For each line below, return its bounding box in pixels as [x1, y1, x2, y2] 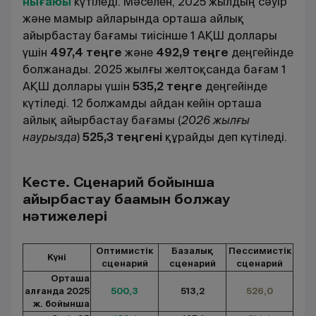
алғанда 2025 [25, 284, 90, 297]
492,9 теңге [156, 44, 231, 60]
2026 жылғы [181, 112, 250, 128]
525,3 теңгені [83, 129, 165, 145]
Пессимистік [228, 244, 291, 257]
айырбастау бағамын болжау [23, 190, 230, 207]
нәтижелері [23, 207, 107, 224]
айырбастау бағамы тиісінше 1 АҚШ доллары [23, 28, 277, 43]
